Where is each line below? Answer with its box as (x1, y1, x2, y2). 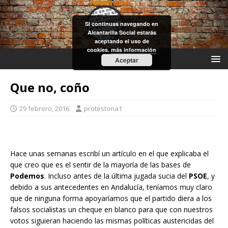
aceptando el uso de (94, 37, 149, 45)
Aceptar (115, 55, 138, 65)
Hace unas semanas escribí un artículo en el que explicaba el (10, 149, 209, 159)
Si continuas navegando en (85, 20, 158, 27)
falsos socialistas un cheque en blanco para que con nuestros (10, 205, 213, 215)
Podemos (10, 171, 44, 181)
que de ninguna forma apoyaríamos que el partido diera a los (10, 193, 212, 204)
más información (111, 46, 156, 53)
